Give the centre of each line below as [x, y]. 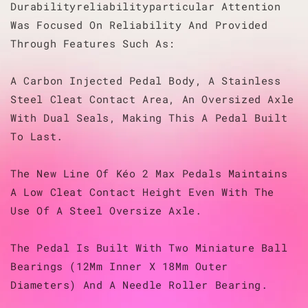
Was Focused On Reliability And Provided [139, 24]
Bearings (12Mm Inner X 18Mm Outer [119, 266]
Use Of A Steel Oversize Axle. [106, 210]
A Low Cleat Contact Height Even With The [143, 191]
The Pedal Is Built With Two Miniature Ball [149, 247]
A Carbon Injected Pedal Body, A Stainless [146, 80]
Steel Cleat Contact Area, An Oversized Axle [152, 99]
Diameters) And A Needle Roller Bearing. [139, 284]
